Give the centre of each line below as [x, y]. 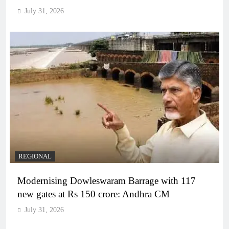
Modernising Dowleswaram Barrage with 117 [107, 180]
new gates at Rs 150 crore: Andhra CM [94, 194]
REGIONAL [35, 156]
